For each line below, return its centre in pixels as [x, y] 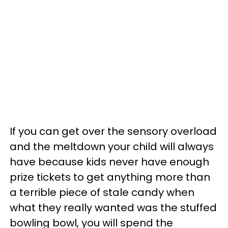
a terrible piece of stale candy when [102, 192]
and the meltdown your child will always [112, 146]
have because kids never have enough [109, 162]
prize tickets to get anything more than [110, 177]
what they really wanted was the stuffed [113, 207]
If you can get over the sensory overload [113, 131]
